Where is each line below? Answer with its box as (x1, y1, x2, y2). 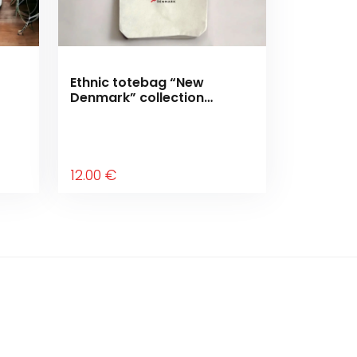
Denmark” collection (70, 88, 204, 107)
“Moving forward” (70, 104, 188, 122)
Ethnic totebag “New (70, 73, 204, 92)
